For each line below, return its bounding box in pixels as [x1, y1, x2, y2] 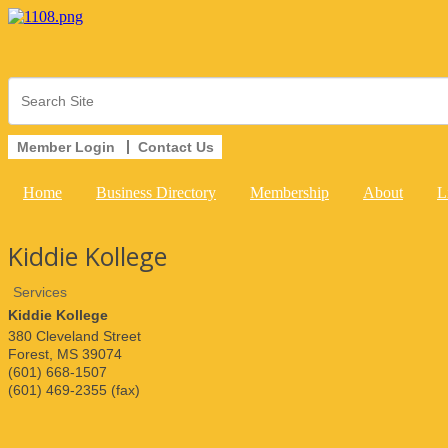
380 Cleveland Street [8, 328, 141, 344]
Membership [250, 184, 329, 201]
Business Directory [96, 184, 216, 201]
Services [13, 284, 67, 300]
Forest [8, 346, 49, 362]
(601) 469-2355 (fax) [8, 382, 140, 398]
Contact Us [138, 139, 214, 155]
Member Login [17, 139, 115, 155]
